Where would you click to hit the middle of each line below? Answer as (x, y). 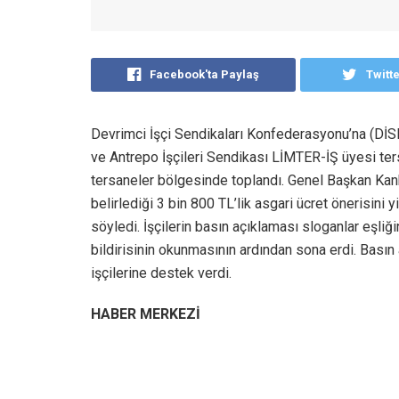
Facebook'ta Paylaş (205, 74)
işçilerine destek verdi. (161, 273)
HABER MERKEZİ (146, 313)
